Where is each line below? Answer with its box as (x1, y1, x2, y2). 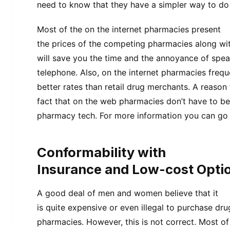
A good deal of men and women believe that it (37, 187, 218, 198)
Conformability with (37, 144, 166, 161)
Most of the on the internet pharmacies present (37, 24, 221, 35)
